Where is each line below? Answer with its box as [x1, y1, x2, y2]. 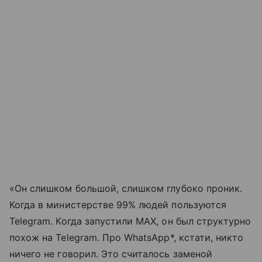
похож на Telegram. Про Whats [9, 232, 152, 243]
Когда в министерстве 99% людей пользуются [9, 199, 226, 211]
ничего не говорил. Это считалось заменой [9, 248, 212, 260]
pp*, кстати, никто [158, 232, 244, 243]
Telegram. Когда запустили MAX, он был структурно [9, 215, 251, 227]
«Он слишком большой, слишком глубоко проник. [9, 182, 243, 194]
